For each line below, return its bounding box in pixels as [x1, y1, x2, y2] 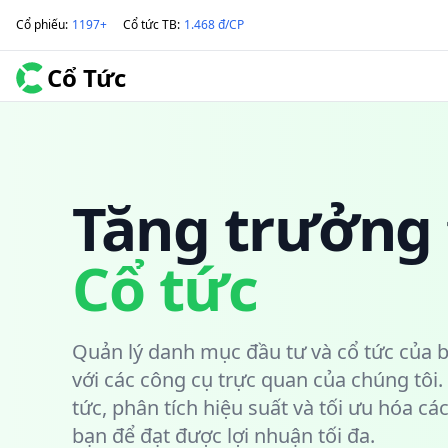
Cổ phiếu [16, 16, 65, 33]
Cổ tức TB [123, 16, 177, 33]
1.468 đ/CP [184, 16, 244, 33]
